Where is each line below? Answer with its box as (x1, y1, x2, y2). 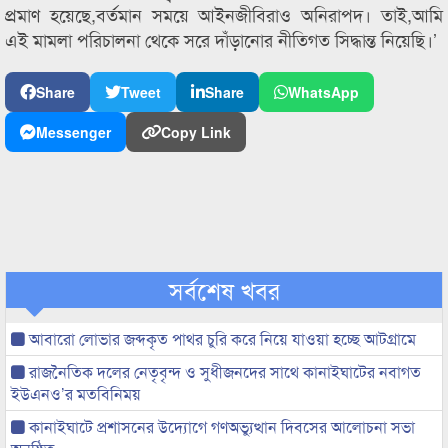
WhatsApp (288, 82, 359, 102)
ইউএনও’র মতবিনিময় (11, 382, 141, 405)
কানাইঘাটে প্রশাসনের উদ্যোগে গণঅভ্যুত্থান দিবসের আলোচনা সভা (25, 415, 415, 438)
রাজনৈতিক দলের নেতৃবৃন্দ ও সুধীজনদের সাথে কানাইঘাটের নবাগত (25, 360, 421, 383)
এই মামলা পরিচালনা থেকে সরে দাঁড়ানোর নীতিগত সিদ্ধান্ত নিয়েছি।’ (5, 26, 437, 52)
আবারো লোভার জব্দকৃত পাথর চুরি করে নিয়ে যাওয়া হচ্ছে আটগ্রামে (25, 327, 416, 350)
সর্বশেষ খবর (168, 272, 280, 307)
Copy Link (161, 122, 231, 142)
